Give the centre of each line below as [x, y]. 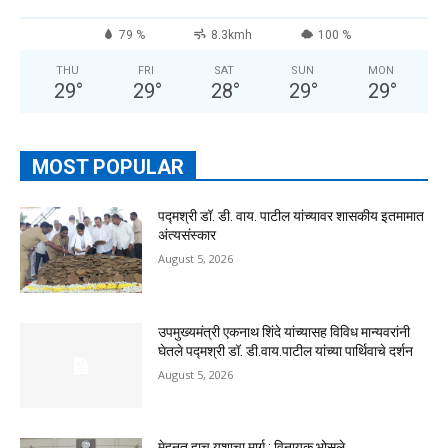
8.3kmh [231, 35]
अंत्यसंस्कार [187, 235]
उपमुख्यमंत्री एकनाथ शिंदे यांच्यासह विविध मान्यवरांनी [284, 331]
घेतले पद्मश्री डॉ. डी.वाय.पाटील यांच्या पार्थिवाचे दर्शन [286, 350]
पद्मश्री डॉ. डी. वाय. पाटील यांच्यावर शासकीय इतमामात [291, 216]
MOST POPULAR [108, 167]
